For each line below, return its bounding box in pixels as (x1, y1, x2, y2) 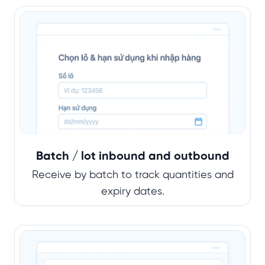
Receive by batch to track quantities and (31, 170, 234, 182)
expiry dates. (101, 186, 164, 198)
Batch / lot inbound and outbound (35, 150, 230, 163)
